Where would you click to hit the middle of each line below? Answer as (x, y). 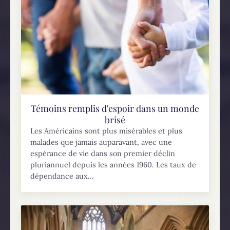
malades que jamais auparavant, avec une (101, 142)
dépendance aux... (62, 176)
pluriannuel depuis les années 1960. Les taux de (113, 165)
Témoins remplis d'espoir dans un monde (115, 108)
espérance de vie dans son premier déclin (103, 154)
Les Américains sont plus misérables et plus (107, 131)
